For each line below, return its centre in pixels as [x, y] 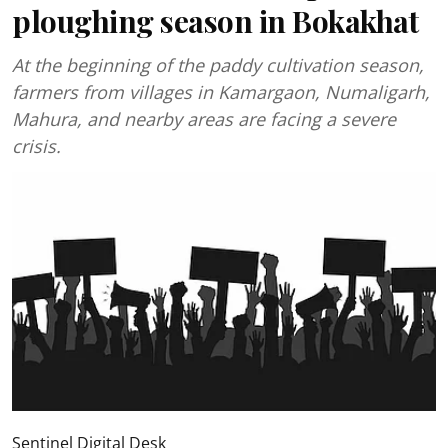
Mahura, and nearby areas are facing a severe [204, 119]
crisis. [36, 146]
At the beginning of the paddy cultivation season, [218, 65]
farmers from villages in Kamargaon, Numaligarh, [221, 92]
